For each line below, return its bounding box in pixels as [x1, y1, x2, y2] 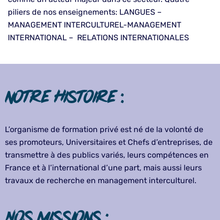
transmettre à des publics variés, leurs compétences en [5, 150, 209, 160]
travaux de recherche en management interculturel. [5, 176, 196, 186]
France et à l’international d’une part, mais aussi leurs [5, 163, 202, 173]
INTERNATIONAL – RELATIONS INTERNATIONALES [8, 33, 189, 43]
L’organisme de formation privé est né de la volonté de [5, 125, 203, 135]
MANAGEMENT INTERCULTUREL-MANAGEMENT [8, 20, 181, 30]
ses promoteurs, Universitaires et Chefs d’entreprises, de [5, 137, 213, 147]
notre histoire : [5, 86, 124, 108]
